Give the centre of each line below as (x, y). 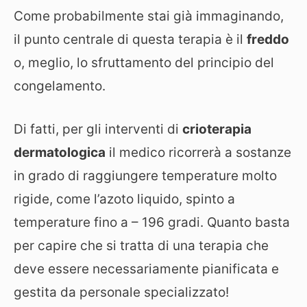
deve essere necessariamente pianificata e (146, 269)
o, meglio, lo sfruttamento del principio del (144, 63)
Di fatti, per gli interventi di (98, 129)
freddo (268, 39)
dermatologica (60, 152)
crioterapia (217, 129)
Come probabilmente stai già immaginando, (149, 16)
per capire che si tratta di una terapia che (141, 245)
